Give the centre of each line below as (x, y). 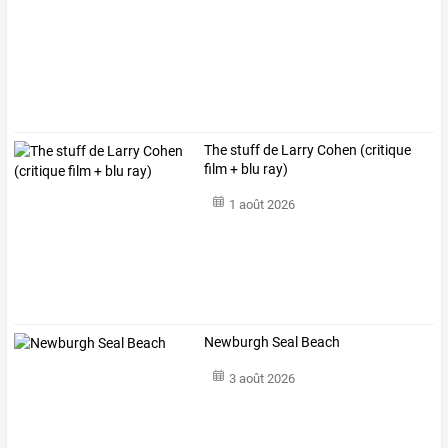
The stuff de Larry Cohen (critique (308, 149)
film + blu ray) (246, 168)
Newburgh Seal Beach (272, 342)
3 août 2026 (261, 378)
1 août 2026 (261, 205)
